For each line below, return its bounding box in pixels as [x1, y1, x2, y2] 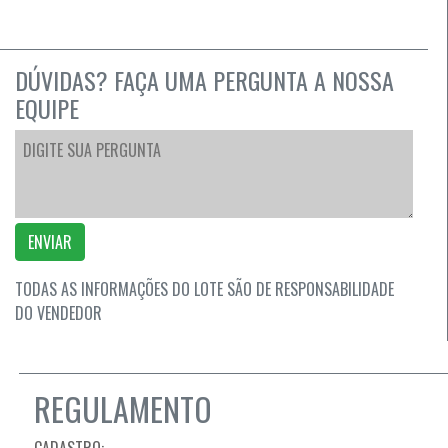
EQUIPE [15, 90, 79, 127]
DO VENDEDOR [15, 301, 102, 326]
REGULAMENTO [34, 385, 212, 433]
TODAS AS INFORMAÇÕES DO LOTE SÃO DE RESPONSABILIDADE [15, 277, 394, 302]
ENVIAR [28, 230, 72, 255]
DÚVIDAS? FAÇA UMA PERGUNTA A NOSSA [15, 62, 394, 99]
